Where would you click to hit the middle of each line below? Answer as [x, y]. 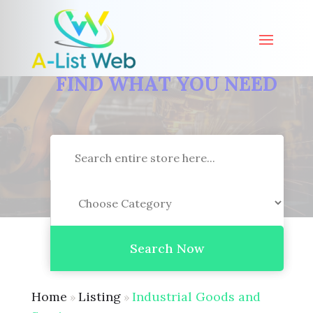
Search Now [167, 249]
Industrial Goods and [196, 296]
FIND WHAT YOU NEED [167, 84]
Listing [99, 296]
